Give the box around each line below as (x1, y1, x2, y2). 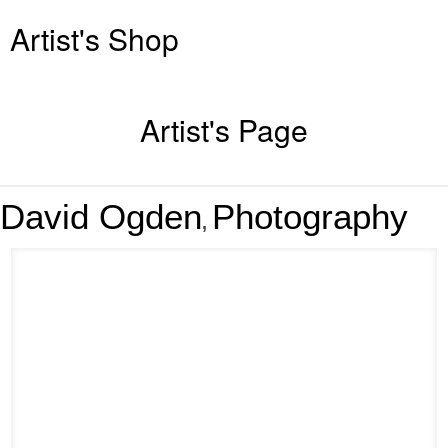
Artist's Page (140, 107, 308, 151)
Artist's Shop (10, 16, 179, 60)
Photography (212, 196, 408, 236)
